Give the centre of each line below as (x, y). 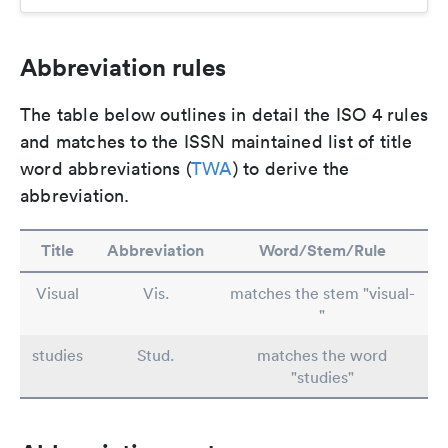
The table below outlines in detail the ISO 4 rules (224, 115)
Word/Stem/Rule (322, 251)
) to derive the (291, 169)
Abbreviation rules (123, 67)
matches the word (322, 355)
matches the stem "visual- (322, 293)
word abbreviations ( (105, 169)
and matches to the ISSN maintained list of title (216, 142)
